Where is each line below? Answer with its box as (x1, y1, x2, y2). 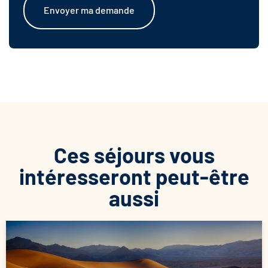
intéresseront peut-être (19, 163, 249, 190)
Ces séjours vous (53, 142, 215, 168)
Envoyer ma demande (44, 4, 135, 16)
